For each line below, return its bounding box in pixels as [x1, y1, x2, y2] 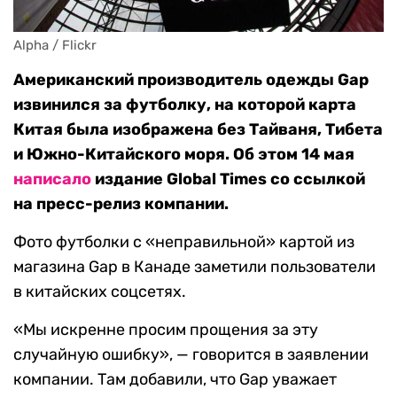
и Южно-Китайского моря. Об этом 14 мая [13, 144, 354, 165]
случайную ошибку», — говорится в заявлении [13, 345, 369, 365]
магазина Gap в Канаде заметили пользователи [13, 257, 376, 277]
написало [13, 169, 91, 190]
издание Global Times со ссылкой [91, 169, 365, 190]
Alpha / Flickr [13, 37, 97, 54]
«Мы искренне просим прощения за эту [13, 320, 318, 340]
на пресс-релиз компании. [13, 194, 229, 214]
